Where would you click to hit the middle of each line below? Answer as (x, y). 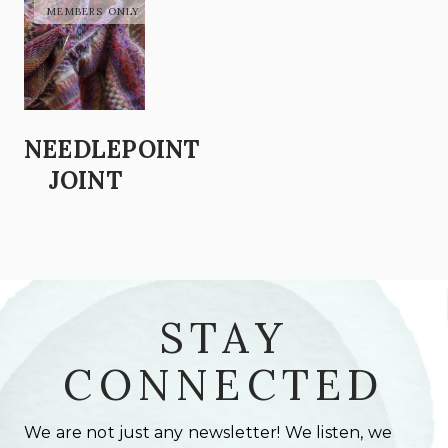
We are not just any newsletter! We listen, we (208, 432)
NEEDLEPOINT (112, 149)
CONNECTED (224, 384)
